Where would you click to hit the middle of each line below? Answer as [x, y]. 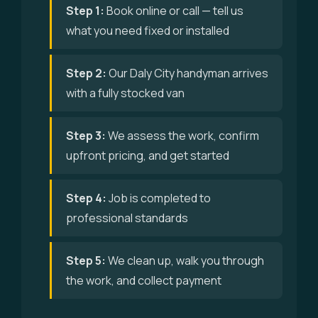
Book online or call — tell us [174, 11]
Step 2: [86, 73]
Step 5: [86, 261]
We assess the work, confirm [182, 136]
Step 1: [85, 11]
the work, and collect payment [144, 280]
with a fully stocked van [125, 93]
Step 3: [86, 136]
